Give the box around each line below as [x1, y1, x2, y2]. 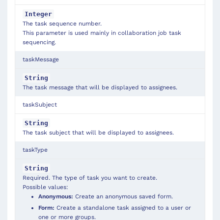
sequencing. [23, 39, 56, 46]
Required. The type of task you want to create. [23, 174, 157, 182]
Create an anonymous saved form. [73, 193, 173, 200]
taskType [23, 146, 48, 154]
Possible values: [23, 184, 68, 191]
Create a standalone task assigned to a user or [55, 204, 191, 212]
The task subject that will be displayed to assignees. [23, 129, 174, 137]
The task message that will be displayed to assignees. [23, 84, 177, 91]
